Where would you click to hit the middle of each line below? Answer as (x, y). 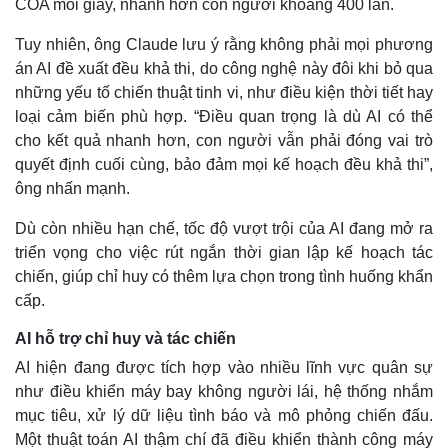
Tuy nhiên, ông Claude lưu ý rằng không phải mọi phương (224, 44)
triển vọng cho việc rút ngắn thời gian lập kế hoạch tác (224, 252)
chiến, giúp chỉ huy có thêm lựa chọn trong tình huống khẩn (224, 276)
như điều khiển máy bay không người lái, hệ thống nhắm (224, 391)
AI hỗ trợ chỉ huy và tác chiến (125, 338)
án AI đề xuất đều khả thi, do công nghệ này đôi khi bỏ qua (224, 68)
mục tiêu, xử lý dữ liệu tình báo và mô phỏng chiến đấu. (224, 415)
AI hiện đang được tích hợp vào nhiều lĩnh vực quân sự (224, 367)
